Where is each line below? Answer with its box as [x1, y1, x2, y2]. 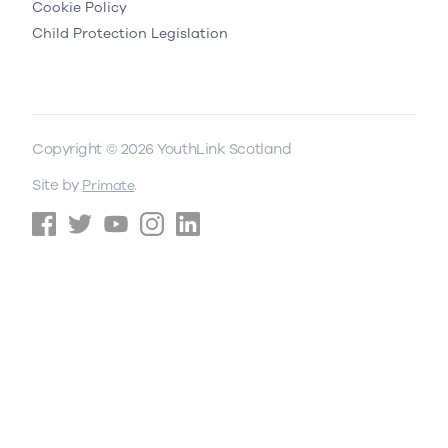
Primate [82, 175, 135, 195]
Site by [32, 174, 83, 195]
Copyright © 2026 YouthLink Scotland [32, 138, 292, 159]
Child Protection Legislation [32, 23, 228, 43]
